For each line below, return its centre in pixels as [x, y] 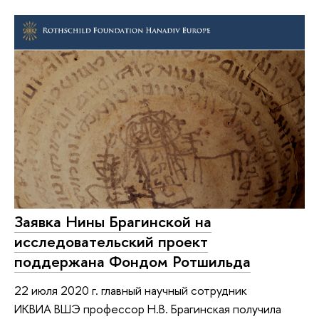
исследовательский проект [111, 242]
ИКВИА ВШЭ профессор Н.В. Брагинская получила [148, 308]
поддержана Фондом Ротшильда [132, 262]
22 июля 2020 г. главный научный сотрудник [131, 290]
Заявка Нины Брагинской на [113, 222]
